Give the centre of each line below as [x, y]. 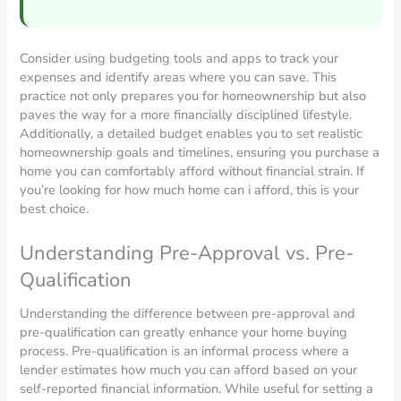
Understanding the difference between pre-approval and [188, 313]
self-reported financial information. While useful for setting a [197, 388]
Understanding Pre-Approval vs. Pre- [187, 253]
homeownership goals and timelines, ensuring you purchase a [200, 153]
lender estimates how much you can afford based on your [189, 369]
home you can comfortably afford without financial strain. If [192, 171]
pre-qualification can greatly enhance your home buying [184, 332]
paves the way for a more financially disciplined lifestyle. [186, 115]
